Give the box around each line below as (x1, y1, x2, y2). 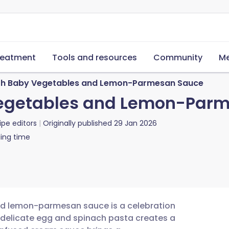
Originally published (43, 118, 112, 128)
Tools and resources (52, 52, 137, 63)
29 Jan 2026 (114, 118, 157, 128)
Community (153, 52, 202, 63)
